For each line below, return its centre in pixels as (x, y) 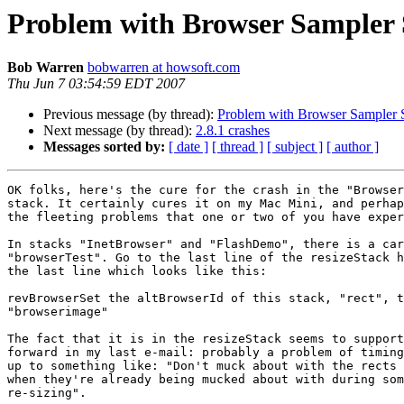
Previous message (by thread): (130, 115)
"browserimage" (58, 312)
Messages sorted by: (104, 147)
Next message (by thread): (119, 131)
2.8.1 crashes (233, 131)
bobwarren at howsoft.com (164, 68)
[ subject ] (295, 147)
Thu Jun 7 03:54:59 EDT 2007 (96, 84)
